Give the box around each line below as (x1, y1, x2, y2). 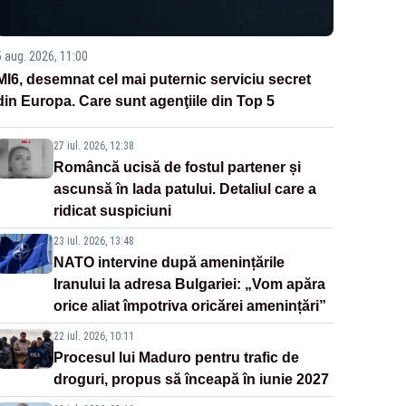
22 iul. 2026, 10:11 (53, 330, 134, 343)
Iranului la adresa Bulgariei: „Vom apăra (53, 276, 325, 293)
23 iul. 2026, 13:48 (53, 235, 134, 248)
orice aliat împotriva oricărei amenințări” (53, 298, 326, 314)
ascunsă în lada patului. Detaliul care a (53, 181, 316, 198)
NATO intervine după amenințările (53, 255, 285, 271)
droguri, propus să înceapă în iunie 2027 (53, 372, 329, 388)
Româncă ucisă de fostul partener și (53, 159, 301, 176)
